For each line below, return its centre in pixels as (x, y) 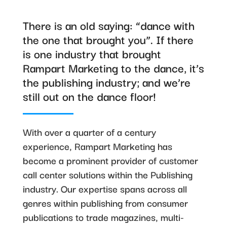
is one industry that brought (92, 53)
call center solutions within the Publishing (107, 174)
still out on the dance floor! (89, 96)
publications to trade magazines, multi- (103, 217)
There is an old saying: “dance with (108, 25)
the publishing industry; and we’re (106, 82)
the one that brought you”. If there (108, 39)
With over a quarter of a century (89, 132)
